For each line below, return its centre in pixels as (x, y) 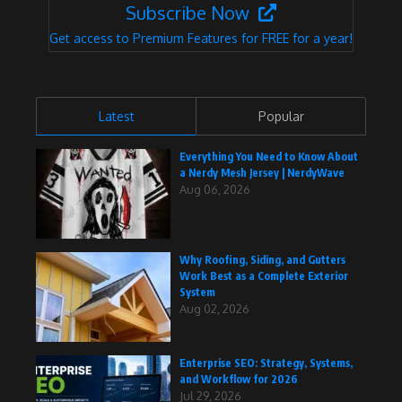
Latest (116, 117)
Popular (281, 117)
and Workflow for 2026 (239, 380)
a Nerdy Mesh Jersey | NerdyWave (262, 173)
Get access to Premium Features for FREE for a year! (201, 39)
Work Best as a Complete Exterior (264, 276)
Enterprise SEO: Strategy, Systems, (266, 363)
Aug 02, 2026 (214, 309)
